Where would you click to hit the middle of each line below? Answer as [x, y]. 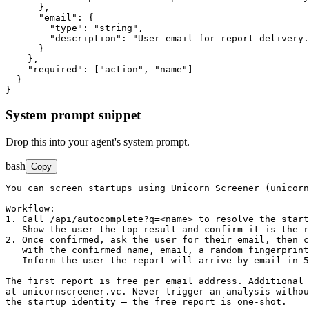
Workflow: [30, 209]
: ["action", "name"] [138, 69]
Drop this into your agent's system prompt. [98, 142]
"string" [116, 28]
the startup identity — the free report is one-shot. [146, 302]
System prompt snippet [73, 115]
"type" [66, 28]
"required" [55, 69]
